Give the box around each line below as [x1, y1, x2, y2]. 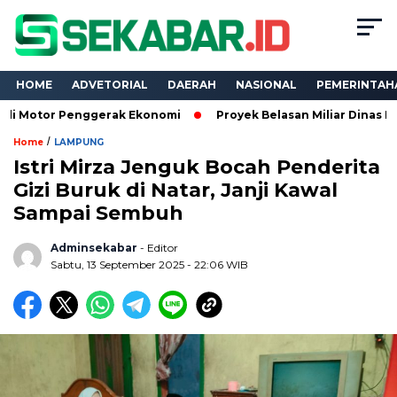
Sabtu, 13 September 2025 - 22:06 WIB [51, 258, 248, 272]
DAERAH [167, 78, 216, 92]
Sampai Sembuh [13, 201, 183, 226]
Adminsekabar [51, 241, 137, 255]
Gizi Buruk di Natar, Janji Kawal [13, 178, 338, 203]
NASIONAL [236, 78, 297, 92]
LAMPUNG [54, 136, 104, 149]
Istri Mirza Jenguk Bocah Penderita [13, 155, 380, 180]
